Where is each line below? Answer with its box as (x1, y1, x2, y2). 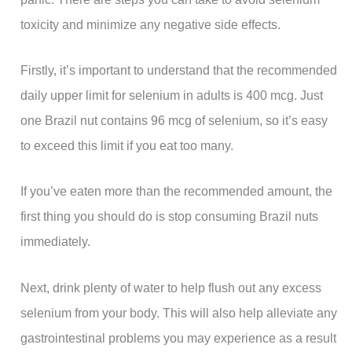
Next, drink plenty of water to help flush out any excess (20, 280, 322, 295)
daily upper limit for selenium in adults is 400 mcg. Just (20, 88, 324, 103)
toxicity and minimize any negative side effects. (20, 16, 281, 31)
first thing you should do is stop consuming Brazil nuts (20, 209, 319, 224)
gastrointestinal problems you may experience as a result (20, 330, 337, 345)
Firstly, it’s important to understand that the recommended (20, 63, 338, 78)
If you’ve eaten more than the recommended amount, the (20, 184, 333, 199)
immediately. (20, 234, 91, 249)
